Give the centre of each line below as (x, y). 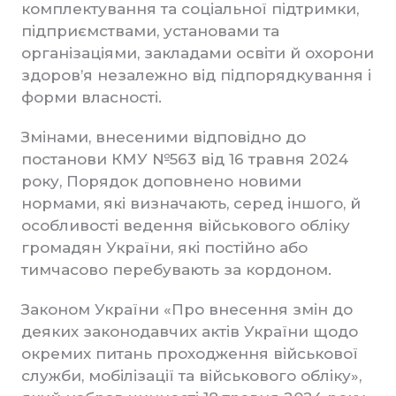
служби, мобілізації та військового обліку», (191, 376)
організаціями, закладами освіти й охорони (198, 53)
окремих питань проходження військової (190, 354)
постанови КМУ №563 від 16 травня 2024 (185, 159)
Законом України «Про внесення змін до (187, 309)
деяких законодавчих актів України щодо (190, 331)
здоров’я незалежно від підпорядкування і (196, 75)
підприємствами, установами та (150, 31)
